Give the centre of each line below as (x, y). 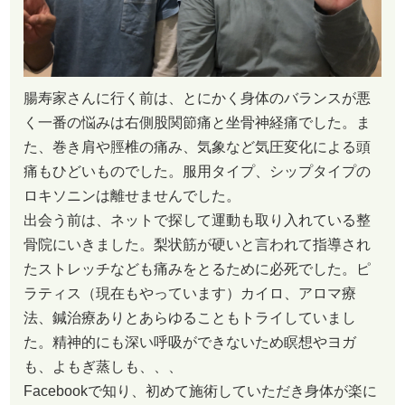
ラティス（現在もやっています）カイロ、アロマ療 (190, 293)
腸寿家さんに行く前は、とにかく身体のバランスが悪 (197, 98)
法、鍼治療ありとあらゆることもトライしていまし (190, 317)
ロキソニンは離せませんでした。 (132, 195)
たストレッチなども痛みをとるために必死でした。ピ (197, 268)
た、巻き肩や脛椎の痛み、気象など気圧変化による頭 (197, 146)
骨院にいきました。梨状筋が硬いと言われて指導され (197, 244)
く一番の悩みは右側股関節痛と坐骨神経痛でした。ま (197, 122)
